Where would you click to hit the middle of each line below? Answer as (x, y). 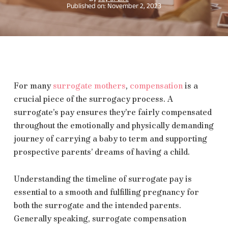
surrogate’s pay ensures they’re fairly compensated (112, 112)
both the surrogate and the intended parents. (97, 205)
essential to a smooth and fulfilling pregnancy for (106, 192)
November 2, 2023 (134, 7)
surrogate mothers (89, 85)
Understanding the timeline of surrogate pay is (103, 179)
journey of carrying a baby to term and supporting (110, 138)
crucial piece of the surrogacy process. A (93, 99)
